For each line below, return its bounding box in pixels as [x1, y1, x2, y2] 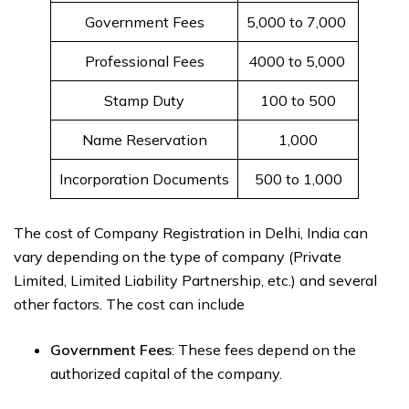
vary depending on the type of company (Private [14, 247, 341, 267]
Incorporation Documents [59, 170, 229, 189]
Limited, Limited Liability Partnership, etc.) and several [14, 271, 377, 290]
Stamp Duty [104, 91, 184, 110]
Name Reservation [81, 131, 207, 150]
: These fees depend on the [172, 341, 356, 360]
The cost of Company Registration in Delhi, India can [14, 224, 368, 243]
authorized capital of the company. [50, 364, 286, 383]
